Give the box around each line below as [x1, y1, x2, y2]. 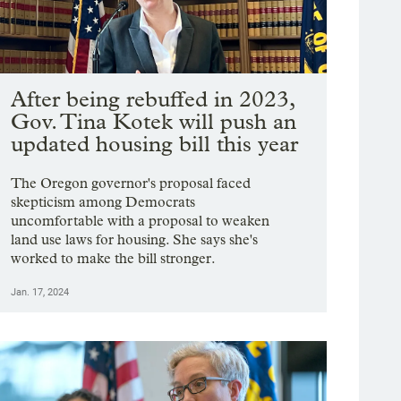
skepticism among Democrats [11, 193, 196, 211]
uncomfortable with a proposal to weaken [11, 212, 270, 230]
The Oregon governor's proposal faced [11, 175, 252, 192]
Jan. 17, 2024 [11, 286, 70, 299]
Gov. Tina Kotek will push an [11, 108, 297, 135]
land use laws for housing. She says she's [11, 231, 259, 249]
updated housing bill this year [11, 131, 299, 158]
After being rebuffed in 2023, [11, 86, 295, 113]
